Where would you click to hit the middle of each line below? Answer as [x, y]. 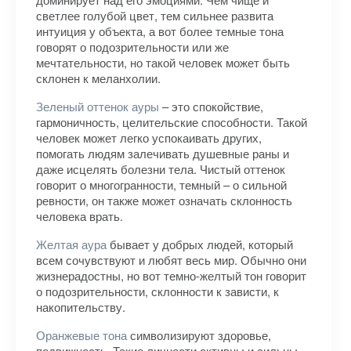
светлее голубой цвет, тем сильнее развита [155, 15]
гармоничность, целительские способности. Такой [172, 122]
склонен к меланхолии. [98, 78]
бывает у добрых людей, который [200, 244]
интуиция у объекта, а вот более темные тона [160, 31]
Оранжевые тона [81, 335]
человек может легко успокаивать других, [149, 138]
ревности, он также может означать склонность [164, 200]
